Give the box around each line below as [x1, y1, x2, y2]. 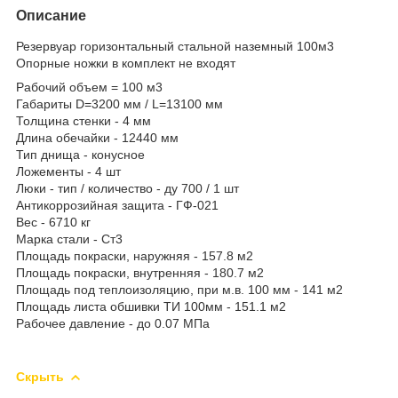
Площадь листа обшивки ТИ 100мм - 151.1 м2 [16, 298, 286, 314]
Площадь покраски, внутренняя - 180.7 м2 [16, 265, 264, 280]
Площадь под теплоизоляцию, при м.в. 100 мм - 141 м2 [16, 282, 343, 297]
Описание [16, 7, 86, 23]
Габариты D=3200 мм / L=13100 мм [16, 96, 223, 111]
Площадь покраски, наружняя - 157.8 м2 [16, 248, 253, 263]
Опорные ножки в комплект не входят [16, 55, 235, 70]
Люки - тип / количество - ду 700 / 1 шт [16, 180, 239, 195]
